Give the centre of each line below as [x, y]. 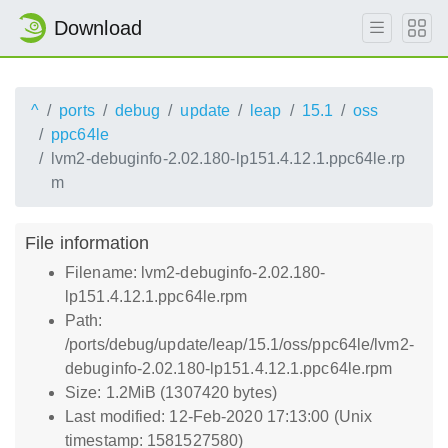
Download [98, 28]
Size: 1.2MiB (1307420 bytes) [171, 392]
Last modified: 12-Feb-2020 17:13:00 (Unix [219, 416]
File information [87, 242]
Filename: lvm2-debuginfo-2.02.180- [195, 272]
